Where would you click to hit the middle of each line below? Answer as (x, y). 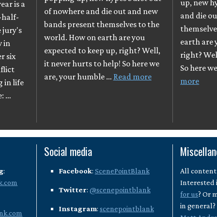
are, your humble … (78, 76)
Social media (68, 151)
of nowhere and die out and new (101, 11)
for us (189, 194)
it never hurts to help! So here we (101, 63)
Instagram (77, 208)
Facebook (75, 170)
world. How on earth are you (94, 37)
